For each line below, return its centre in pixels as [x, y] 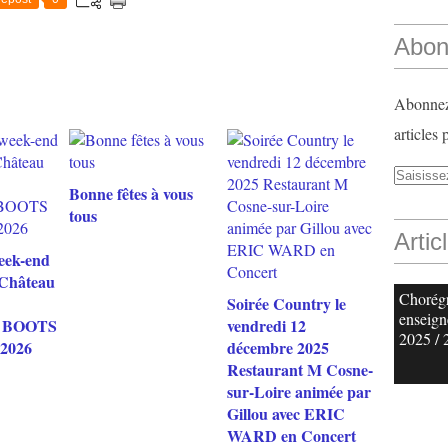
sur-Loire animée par [298, 391]
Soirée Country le [286, 303]
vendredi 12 [266, 325]
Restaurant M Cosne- [299, 369]
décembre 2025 [277, 347]
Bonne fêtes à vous [131, 193]
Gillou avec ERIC [285, 413]
